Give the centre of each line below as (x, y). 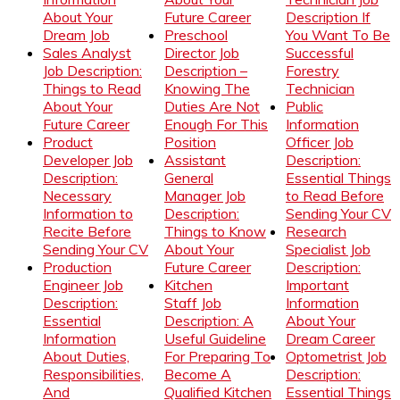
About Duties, (86, 356)
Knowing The (207, 88)
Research (316, 231)
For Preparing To (217, 356)
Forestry (312, 70)
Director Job (202, 52)
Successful (320, 52)
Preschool (196, 34)
